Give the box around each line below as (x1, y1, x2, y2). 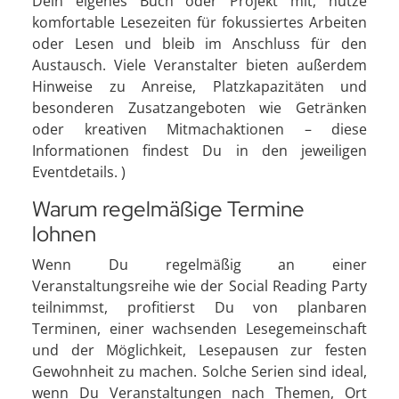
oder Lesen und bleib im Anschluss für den (32, 33, 367, 53)
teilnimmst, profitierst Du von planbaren (32, 297, 367, 317)
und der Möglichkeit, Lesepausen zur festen (32, 339, 367, 360)
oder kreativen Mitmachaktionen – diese (32, 118, 367, 139)
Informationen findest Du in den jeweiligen (32, 140, 367, 160)
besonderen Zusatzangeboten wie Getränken (32, 97, 367, 118)
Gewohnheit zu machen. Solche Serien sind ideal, (32, 361, 367, 381)
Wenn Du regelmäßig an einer (32, 254, 367, 274)
